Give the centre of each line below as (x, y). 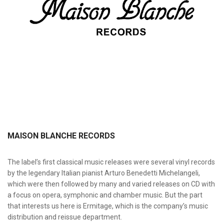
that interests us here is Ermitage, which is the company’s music (108, 206)
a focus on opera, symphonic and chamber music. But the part (105, 195)
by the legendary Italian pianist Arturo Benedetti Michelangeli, (104, 173)
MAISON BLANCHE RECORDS (61, 136)
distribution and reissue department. (65, 217)
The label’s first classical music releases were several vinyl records (111, 162)
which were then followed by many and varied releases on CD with (111, 184)
